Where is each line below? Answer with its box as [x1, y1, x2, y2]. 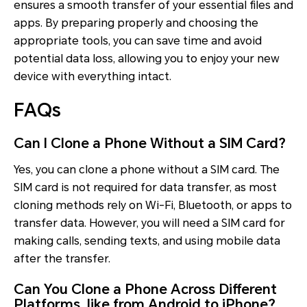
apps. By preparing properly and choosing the [14, 16, 258, 30]
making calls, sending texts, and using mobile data [14, 234, 280, 248]
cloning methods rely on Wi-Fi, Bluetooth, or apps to [14, 199, 292, 212]
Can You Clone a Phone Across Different [14, 281, 277, 298]
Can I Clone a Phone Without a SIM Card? [14, 135, 286, 152]
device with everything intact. [14, 70, 171, 84]
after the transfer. [14, 252, 110, 266]
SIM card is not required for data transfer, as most [14, 181, 277, 195]
